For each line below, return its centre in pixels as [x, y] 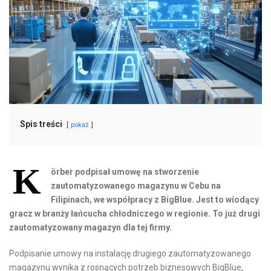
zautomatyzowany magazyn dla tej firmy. [90, 227]
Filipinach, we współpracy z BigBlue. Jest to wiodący [155, 199]
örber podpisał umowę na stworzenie [125, 171]
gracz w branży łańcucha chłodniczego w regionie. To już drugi [135, 213]
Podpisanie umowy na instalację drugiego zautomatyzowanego [130, 253]
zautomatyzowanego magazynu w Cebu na [136, 185]
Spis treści [41, 124]
